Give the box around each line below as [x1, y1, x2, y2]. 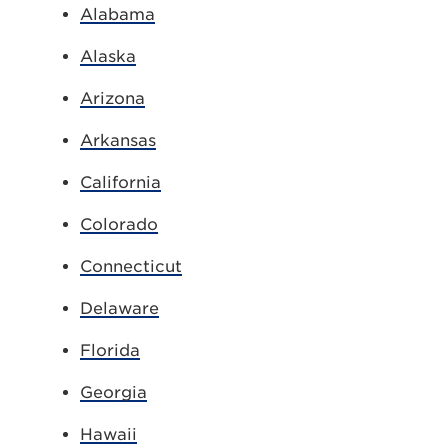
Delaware [80, 299, 159, 318]
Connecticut [80, 257, 182, 276]
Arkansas [80, 131, 156, 150]
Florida [80, 341, 140, 360]
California [80, 173, 161, 192]
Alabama [80, 5, 155, 24]
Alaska [80, 47, 136, 66]
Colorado [80, 215, 158, 234]
